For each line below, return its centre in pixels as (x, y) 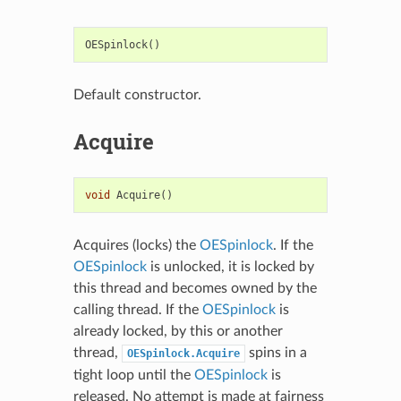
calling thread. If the (137, 309)
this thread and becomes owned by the (195, 288)
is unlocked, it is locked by (230, 266)
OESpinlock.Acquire (183, 353)
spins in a (276, 352)
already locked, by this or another (178, 331)
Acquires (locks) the (136, 245)
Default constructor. (137, 94)
